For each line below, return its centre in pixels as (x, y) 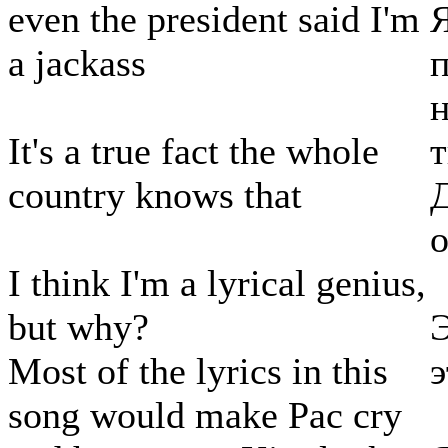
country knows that (155, 195)
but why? (78, 327)
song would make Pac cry (205, 415)
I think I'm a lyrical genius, (217, 283)
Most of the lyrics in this (198, 371)
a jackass (77, 63)
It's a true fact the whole (193, 151)
